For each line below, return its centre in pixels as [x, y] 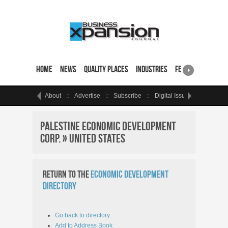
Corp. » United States [83, 138]
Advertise [87, 96]
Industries [152, 69]
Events [211, 96]
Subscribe [127, 96]
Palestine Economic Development [108, 126]
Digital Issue [172, 96]
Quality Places [106, 69]
